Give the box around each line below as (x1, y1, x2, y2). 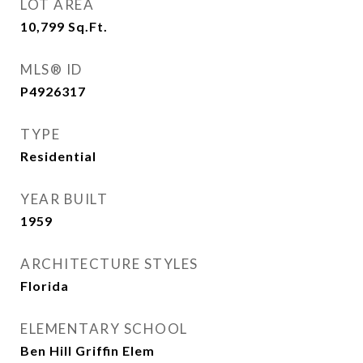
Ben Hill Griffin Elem (20, 343, 155, 358)
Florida (20, 278, 69, 293)
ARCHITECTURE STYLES (20, 255, 199, 272)
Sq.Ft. (68, 19, 108, 34)
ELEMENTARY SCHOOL (20, 320, 188, 337)
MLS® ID (20, 61, 83, 78)
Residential (20, 148, 96, 164)
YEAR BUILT (20, 190, 108, 207)
